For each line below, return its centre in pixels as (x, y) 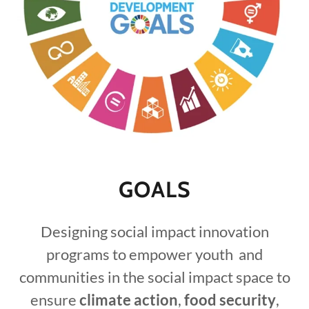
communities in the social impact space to (154, 277)
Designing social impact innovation (154, 231)
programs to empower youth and (154, 254)
